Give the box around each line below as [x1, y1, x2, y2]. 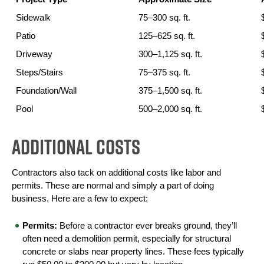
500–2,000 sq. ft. [138, 104, 202, 114]
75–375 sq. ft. [138, 68, 190, 78]
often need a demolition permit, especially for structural [22, 234, 231, 244]
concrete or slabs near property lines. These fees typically [22, 247, 244, 257]
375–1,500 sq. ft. [138, 86, 202, 96]
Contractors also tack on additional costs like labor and [12, 168, 221, 178]
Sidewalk [15, 13, 51, 23]
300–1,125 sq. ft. [138, 49, 202, 60]
